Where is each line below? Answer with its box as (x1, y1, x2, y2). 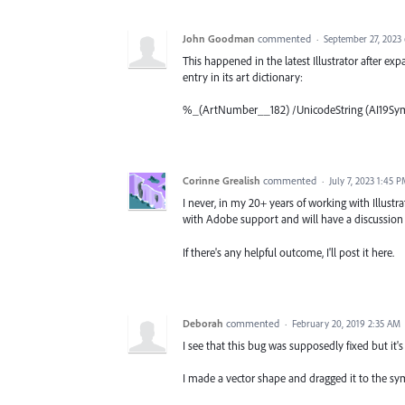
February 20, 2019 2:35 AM (292, 316, 400, 330)
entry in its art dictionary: (183, 70, 303, 85)
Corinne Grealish (183, 174, 260, 188)
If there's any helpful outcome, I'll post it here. (183, 244, 394, 259)
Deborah (183, 316, 223, 330)
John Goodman (183, 32, 255, 46)
